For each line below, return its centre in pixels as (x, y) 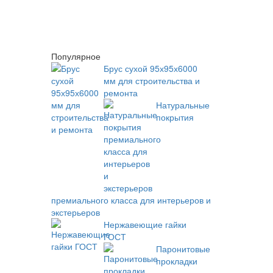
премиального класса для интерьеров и (131, 200)
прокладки (176, 261)
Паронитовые (183, 249)
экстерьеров (75, 212)
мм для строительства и (151, 80)
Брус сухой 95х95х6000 (150, 68)
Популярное (76, 56)
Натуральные (183, 105)
